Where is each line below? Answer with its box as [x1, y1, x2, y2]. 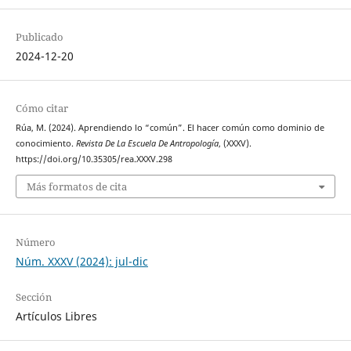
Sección [15, 290, 52, 305]
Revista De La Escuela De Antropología [75, 137, 219, 149]
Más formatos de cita [26, 179, 127, 194]
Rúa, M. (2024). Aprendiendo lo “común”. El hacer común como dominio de [15, 121, 324, 133]
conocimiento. [15, 137, 76, 149]
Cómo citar [15, 100, 68, 115]
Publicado [15, 29, 63, 44]
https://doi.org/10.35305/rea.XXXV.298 [15, 153, 172, 165]
